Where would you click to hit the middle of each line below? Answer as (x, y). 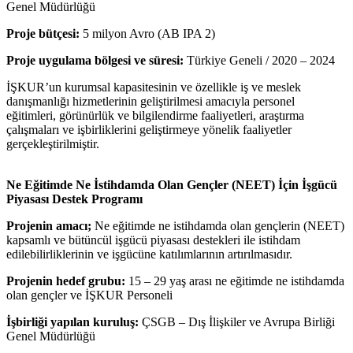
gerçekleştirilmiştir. (53, 143)
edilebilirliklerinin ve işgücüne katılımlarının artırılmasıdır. (149, 254)
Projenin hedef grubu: (66, 281)
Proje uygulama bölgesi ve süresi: (95, 60)
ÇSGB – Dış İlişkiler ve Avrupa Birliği (237, 321)
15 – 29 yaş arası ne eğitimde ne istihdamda (235, 281)
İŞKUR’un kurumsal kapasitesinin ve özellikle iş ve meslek (154, 87)
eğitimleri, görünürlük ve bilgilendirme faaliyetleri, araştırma (155, 115)
